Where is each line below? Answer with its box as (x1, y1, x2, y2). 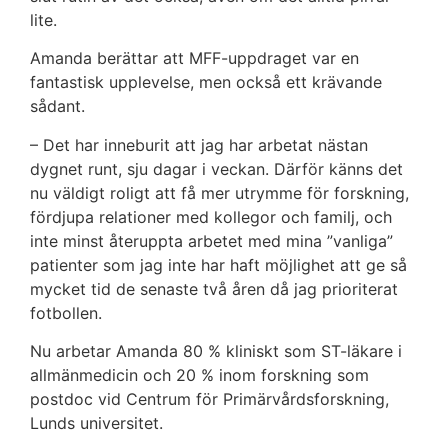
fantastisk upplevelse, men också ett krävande (30, 72, 382, 93)
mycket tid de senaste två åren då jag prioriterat (30, 278, 398, 299)
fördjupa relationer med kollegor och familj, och (30, 206, 392, 227)
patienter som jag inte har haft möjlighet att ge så (30, 254, 407, 275)
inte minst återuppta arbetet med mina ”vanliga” (30, 230, 393, 251)
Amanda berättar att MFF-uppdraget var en (30, 48, 359, 69)
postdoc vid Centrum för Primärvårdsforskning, (30, 389, 389, 410)
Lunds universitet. (30, 413, 163, 434)
